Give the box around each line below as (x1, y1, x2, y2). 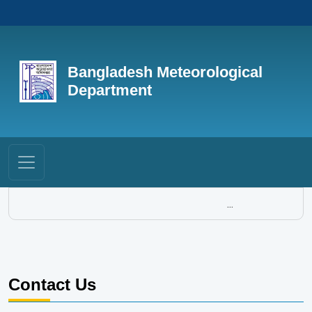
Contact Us (8, 275, 96, 294)
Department (67, 81, 152, 99)
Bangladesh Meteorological (67, 63, 263, 81)
